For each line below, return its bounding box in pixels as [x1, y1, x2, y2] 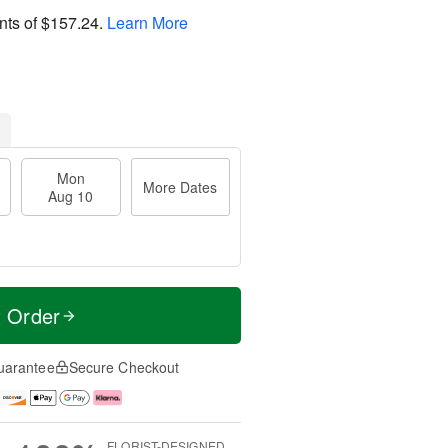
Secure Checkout [68, 357, 180, 377]
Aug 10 [48, 186, 94, 206]
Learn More [107, 10, 188, 34]
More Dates [143, 177, 218, 197]
